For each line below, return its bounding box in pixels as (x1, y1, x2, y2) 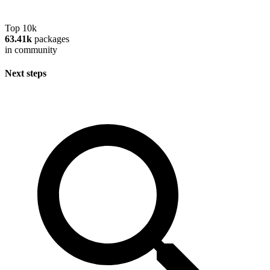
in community (5, 44, 57, 55)
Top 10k (5, 22, 37, 33)
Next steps (5, 67, 46, 78)
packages (32, 33, 69, 44)
